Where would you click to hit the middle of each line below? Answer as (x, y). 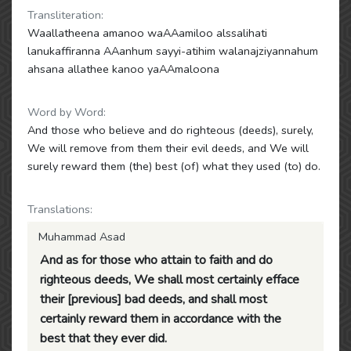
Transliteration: (65, 15)
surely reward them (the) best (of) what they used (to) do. (174, 166)
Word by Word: (67, 112)
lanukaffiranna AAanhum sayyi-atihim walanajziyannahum (173, 51)
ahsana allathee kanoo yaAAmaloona (123, 69)
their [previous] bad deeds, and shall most (154, 299)
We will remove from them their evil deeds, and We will (168, 148)
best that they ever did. (103, 338)
